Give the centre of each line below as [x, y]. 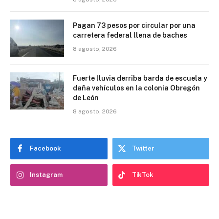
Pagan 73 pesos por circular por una [134, 26]
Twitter [143, 149]
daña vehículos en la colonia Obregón [136, 88]
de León [86, 98]
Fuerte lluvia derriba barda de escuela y [140, 78]
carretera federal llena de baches [130, 35]
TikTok [142, 175]
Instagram [46, 175]
